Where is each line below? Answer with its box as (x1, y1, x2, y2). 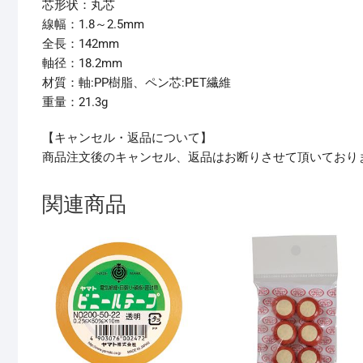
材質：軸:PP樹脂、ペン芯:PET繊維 (42, 75, 231, 91)
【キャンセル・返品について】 (42, 130, 212, 146)
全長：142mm (42, 36, 119, 52)
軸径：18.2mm (42, 56, 122, 71)
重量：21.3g (42, 95, 108, 110)
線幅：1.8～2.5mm (42, 17, 144, 32)
